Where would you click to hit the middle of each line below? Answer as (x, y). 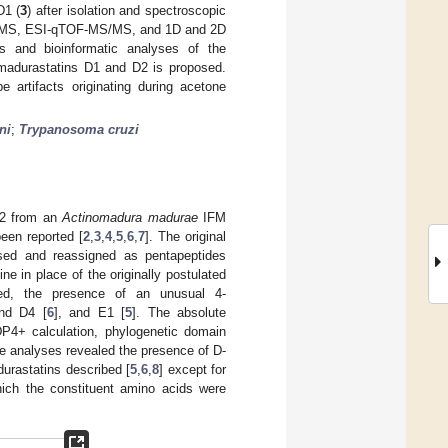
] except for (193, 369)
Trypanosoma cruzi (79, 129)
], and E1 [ (89, 312)
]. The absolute (179, 312)
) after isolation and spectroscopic (127, 10)
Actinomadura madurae (130, 217)
